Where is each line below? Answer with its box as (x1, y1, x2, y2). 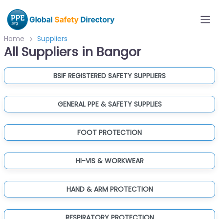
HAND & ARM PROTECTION (66, 184, 153, 194)
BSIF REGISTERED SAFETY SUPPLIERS (53, 71, 166, 81)
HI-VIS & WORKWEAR (75, 156, 144, 166)
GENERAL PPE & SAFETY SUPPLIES (57, 99, 162, 109)
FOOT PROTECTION (77, 128, 142, 137)
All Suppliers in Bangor (4, 44, 141, 61)
